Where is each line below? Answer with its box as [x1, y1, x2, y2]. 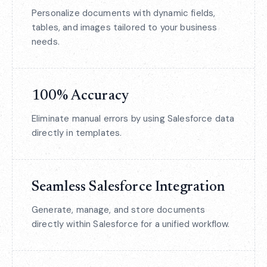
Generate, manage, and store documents [32, 204, 206, 216]
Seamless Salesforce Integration [32, 180, 225, 194]
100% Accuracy [32, 89, 129, 103]
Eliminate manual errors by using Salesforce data [32, 113, 235, 125]
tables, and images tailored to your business [32, 21, 218, 33]
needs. [32, 36, 60, 48]
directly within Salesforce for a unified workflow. [32, 218, 230, 230]
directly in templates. [32, 127, 122, 139]
